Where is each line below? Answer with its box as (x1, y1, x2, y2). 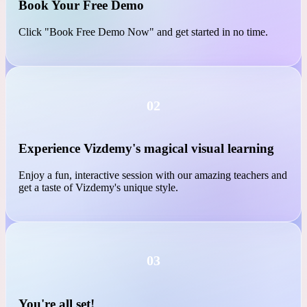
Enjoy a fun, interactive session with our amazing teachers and (19, 282, 287, 294)
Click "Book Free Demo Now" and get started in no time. (19, 138, 268, 151)
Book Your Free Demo (19, 111, 144, 126)
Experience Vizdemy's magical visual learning (19, 254, 274, 269)
